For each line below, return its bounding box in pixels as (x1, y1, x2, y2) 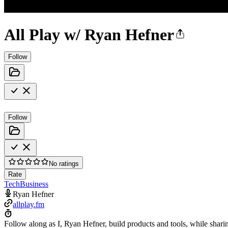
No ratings (49, 159, 79, 167)
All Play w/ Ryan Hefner (4, 25, 174, 44)
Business (20, 179, 48, 188)
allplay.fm (13, 199, 44, 209)
